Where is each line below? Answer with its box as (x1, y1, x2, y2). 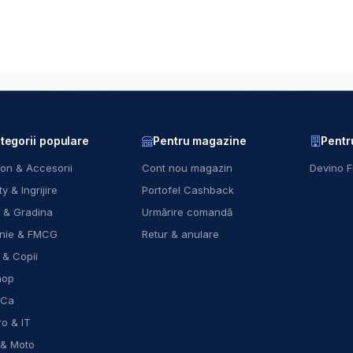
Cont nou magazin (142, 161, 233, 174)
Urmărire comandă (142, 205, 233, 218)
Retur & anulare (142, 227, 220, 240)
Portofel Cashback (142, 183, 235, 196)
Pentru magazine (153, 133, 247, 147)
